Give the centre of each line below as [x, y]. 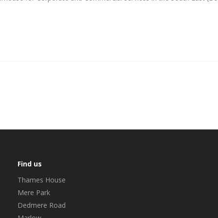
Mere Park [34, 193]
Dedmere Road [41, 205]
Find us [29, 164]
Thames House [41, 180]
